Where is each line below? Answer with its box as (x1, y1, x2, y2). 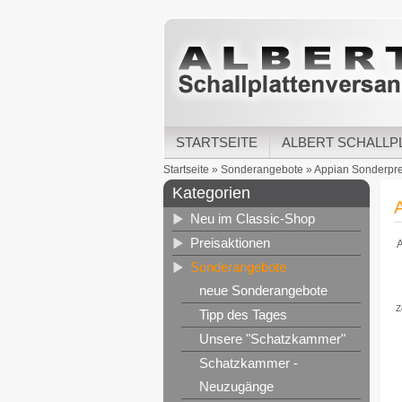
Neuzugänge (199, 379, 274, 394)
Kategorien (172, 184, 250, 202)
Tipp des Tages (199, 307, 287, 322)
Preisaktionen (190, 235, 270, 250)
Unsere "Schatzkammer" (199, 331, 345, 346)
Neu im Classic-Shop (190, 211, 315, 226)
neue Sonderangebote (199, 283, 328, 298)
